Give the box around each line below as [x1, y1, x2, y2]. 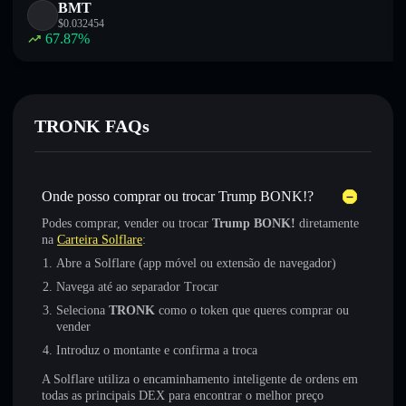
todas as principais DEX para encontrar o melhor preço [42, 389, 324, 402]
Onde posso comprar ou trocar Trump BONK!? [42, 188, 314, 204]
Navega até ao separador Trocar [56, 280, 218, 294]
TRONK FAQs [34, 116, 150, 136]
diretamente [295, 217, 359, 230]
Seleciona [56, 304, 109, 317]
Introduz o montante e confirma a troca [56, 343, 257, 357]
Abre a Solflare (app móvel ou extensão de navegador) [56, 256, 336, 270]
